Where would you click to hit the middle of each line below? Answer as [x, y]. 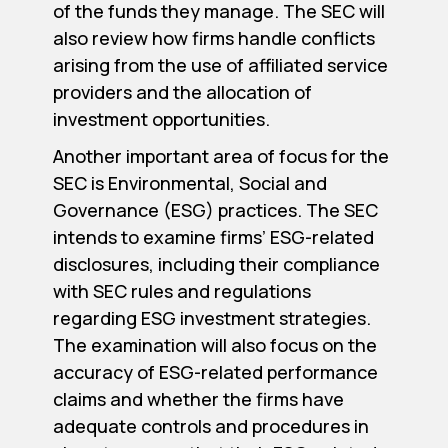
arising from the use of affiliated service [220, 64]
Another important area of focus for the [220, 155]
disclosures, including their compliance [216, 263]
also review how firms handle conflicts [213, 37]
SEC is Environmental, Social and [189, 182]
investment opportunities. [161, 118]
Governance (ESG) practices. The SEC [215, 209]
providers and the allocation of [182, 91]
